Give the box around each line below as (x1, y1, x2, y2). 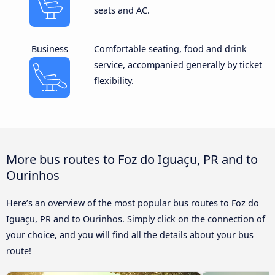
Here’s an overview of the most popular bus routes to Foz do (6, 196, 259, 209)
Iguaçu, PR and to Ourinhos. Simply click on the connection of (6, 212, 265, 225)
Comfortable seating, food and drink (93, 42, 247, 55)
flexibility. (93, 74, 134, 87)
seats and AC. (93, 4, 150, 16)
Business (31, 42, 69, 55)
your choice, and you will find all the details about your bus (6, 228, 254, 241)
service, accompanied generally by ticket (93, 58, 262, 71)
